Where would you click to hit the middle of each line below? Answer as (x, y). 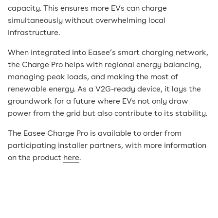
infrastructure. (34, 33)
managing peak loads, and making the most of (93, 78)
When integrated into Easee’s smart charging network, (108, 53)
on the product (36, 158)
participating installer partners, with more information (107, 146)
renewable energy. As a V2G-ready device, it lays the (104, 90)
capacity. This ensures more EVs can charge (87, 9)
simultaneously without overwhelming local (87, 21)
